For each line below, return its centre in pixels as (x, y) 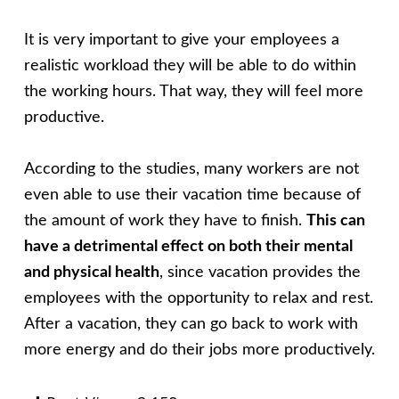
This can (335, 221)
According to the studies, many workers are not (191, 170)
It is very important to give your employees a (181, 41)
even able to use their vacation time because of (192, 195)
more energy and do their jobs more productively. (199, 350)
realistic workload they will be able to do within (190, 66)
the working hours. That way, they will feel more (193, 92)
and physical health (91, 273)
